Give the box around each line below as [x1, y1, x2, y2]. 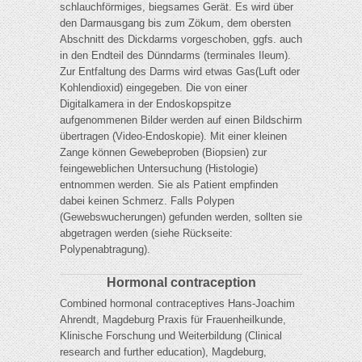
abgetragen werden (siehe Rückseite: [60, 227, 233, 240]
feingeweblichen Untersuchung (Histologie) [60, 162, 258, 175]
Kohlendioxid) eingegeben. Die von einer [60, 82, 247, 95]
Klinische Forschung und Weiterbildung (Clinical [60, 330, 282, 343]
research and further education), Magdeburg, [60, 346, 267, 359]
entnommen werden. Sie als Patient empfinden [60, 179, 278, 192]
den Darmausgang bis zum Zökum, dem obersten [60, 17, 291, 30]
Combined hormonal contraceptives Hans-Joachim [60, 297, 295, 310]
